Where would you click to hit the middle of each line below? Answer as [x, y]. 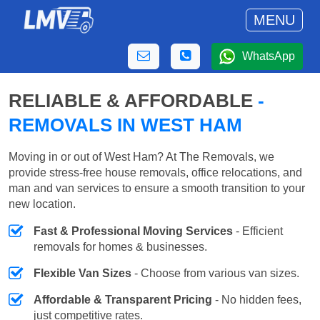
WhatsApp [269, 56]
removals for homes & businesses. [120, 247]
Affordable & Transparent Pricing [123, 300]
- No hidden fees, [257, 300]
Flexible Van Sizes [82, 274]
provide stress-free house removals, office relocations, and [155, 173]
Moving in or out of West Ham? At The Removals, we [141, 157]
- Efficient [258, 231]
